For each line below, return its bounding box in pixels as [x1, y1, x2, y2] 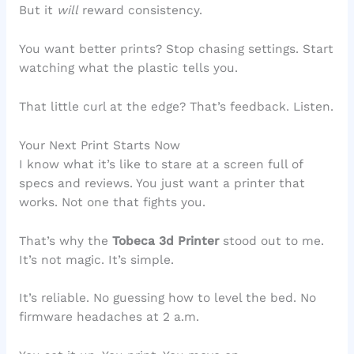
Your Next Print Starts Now [18, 137, 180, 153]
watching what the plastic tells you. [18, 61, 238, 76]
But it [18, 3, 57, 18]
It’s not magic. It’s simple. [18, 252, 174, 267]
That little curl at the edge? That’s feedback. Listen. [18, 100, 333, 115]
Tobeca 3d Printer [111, 233, 219, 248]
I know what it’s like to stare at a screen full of [18, 156, 303, 171]
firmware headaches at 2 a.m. [18, 310, 199, 325]
